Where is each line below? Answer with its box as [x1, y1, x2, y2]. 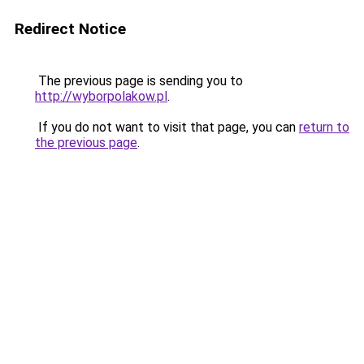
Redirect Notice [15, 19, 126, 38]
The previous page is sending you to [35, 73, 243, 89]
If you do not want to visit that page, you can [35, 119, 299, 135]
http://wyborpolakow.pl [35, 89, 167, 104]
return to [299, 119, 349, 135]
